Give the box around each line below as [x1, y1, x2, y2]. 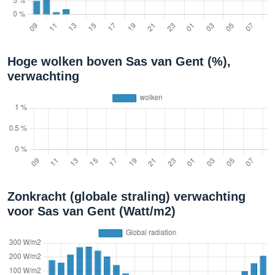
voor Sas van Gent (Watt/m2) [7, 204, 176, 218]
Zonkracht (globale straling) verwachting [7, 190, 246, 203]
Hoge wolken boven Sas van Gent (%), [7, 55, 231, 68]
